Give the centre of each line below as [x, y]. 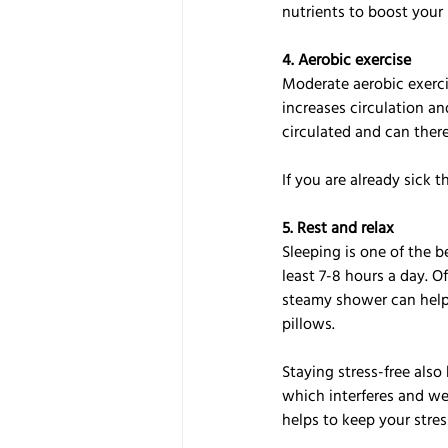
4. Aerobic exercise [346, 61]
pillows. [308, 325]
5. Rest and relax [338, 229]
